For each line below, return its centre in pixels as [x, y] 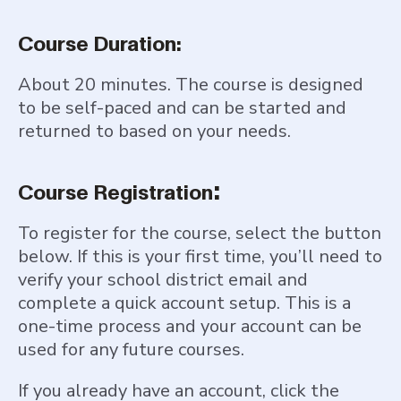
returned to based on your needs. [154, 131]
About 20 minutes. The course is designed [191, 84]
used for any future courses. [131, 349]
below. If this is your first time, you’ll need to [200, 256]
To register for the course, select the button [200, 233]
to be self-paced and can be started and [182, 107]
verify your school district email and [163, 279]
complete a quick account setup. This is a [184, 303]
